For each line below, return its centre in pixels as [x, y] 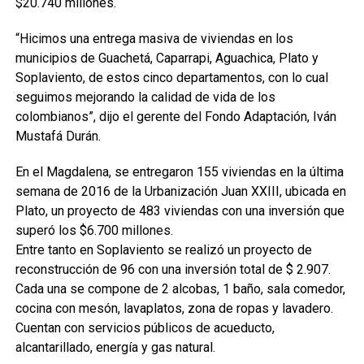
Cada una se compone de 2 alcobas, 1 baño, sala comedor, [180, 289]
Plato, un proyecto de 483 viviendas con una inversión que [180, 211]
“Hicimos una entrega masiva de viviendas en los [154, 39]
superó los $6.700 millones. [94, 230]
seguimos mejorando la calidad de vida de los [145, 97]
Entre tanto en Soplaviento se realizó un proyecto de [163, 250]
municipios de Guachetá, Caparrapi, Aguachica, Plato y [167, 58]
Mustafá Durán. [58, 136]
